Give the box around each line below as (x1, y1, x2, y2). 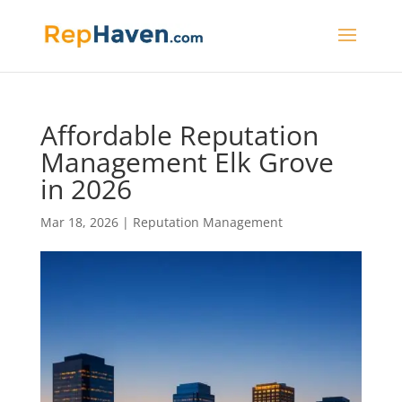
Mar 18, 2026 (39, 214, 118, 231)
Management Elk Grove (39, 144, 334, 180)
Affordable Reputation (39, 117, 319, 153)
